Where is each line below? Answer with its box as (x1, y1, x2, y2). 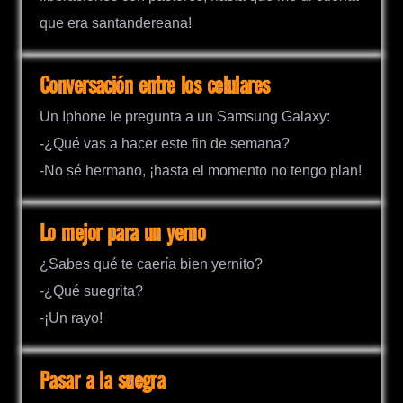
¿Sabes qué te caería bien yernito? (40, 256, 263, 273)
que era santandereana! (40, 14, 192, 31)
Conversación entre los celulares (40, 73, 270, 100)
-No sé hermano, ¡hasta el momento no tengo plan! (40, 163, 362, 179)
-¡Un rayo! (40, 310, 103, 327)
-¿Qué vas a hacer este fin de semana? (40, 136, 290, 152)
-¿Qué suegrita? (40, 283, 143, 300)
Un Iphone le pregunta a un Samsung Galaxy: (40, 109, 330, 125)
